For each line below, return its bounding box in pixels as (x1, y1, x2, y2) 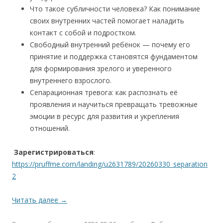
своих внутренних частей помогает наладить (30, 16, 184, 26)
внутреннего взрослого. (30, 76, 111, 86)
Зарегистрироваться (14, 147, 94, 157)
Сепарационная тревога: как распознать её (30, 88, 178, 98)
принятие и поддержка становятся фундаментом (30, 52, 198, 62)
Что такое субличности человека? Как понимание (30, 4, 200, 14)
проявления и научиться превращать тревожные (30, 100, 198, 110)
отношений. (30, 123, 70, 133)
